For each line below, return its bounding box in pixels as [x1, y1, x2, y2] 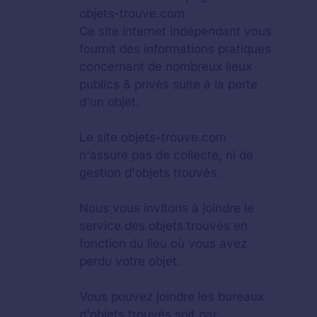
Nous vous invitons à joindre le [79, 200, 254, 215]
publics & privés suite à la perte [79, 76, 258, 91]
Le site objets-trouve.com [79, 129, 226, 144]
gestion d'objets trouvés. [79, 165, 220, 180]
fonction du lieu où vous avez [79, 236, 247, 250]
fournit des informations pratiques [79, 41, 271, 56]
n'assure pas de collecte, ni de [79, 147, 253, 162]
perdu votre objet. [79, 253, 180, 268]
